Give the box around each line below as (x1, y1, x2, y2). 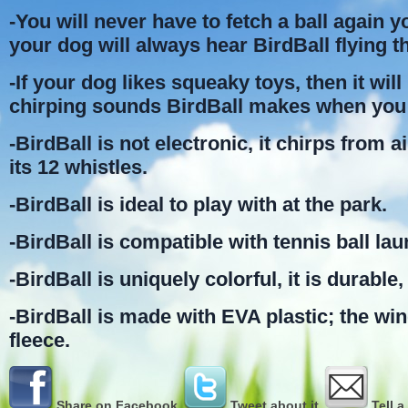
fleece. (9, 329, 70, 352)
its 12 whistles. (9, 156, 148, 178)
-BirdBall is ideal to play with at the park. (9, 193, 387, 216)
